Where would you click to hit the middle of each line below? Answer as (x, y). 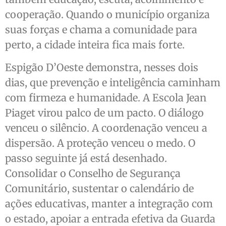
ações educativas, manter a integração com (109, 203)
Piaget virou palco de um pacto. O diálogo (104, 112)
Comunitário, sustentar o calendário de (99, 188)
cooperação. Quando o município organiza (107, 15)
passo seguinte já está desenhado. (86, 158)
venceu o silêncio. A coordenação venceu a (106, 128)
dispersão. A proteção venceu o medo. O (100, 143)
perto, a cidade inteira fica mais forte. (95, 45)
